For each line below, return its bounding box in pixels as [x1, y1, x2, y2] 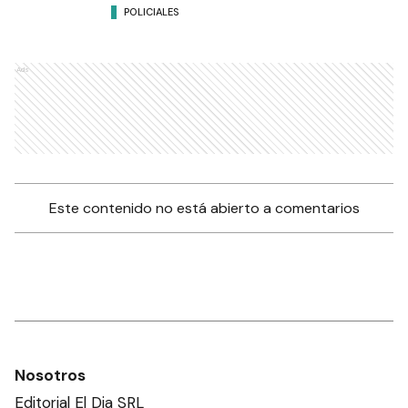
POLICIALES [124, 5, 179, 18]
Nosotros [15, 365, 86, 386]
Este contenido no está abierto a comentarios [48, 199, 360, 219]
